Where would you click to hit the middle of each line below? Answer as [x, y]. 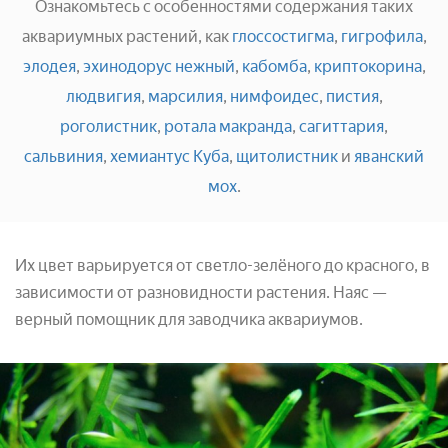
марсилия [185, 96]
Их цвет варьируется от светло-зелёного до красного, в [222, 265]
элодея [49, 66]
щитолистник [287, 156]
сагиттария [341, 126]
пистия [352, 96]
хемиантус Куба [169, 156]
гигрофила [381, 36]
